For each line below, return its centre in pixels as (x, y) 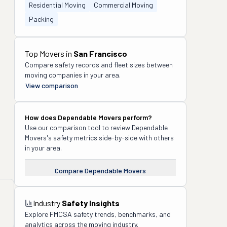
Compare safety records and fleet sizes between (99, 65)
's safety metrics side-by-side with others (110, 138)
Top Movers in (49, 53)
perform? (137, 117)
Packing (41, 19)
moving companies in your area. (73, 75)
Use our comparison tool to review (78, 127)
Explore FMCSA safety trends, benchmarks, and (98, 214)
